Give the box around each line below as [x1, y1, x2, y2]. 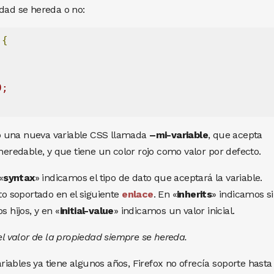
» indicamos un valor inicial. [113, 204, 235, 217]
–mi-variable [149, 128, 208, 141]
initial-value [59, 204, 114, 217]
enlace [122, 188, 154, 200]
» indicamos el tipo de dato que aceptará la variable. [34, 171, 262, 183]
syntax [3, 171, 35, 183]
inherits [176, 188, 212, 200]
